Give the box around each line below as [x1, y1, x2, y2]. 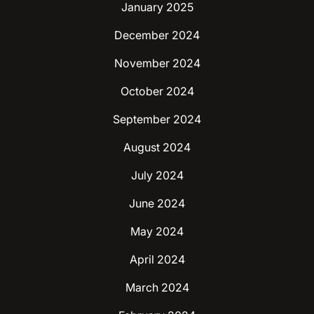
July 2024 [130, 168, 184, 182]
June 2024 [129, 196, 185, 210]
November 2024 [114, 56, 200, 70]
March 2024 [125, 280, 189, 294]
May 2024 [130, 224, 184, 238]
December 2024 [114, 28, 200, 42]
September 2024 [113, 112, 201, 126]
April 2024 [129, 252, 185, 266]
